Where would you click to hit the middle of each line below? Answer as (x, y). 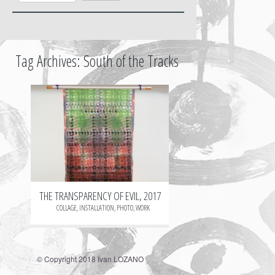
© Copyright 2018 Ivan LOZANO (90, 259)
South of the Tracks (131, 61)
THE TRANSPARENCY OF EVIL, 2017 (100, 196)
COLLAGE (66, 208)
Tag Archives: (49, 61)
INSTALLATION (96, 208)
